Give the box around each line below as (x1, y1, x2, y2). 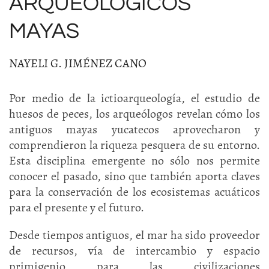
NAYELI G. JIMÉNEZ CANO (9, 55, 147, 71)
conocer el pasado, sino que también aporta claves (9, 168, 260, 184)
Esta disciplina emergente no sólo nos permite (9, 153, 260, 169)
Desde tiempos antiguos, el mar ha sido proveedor (9, 227, 260, 243)
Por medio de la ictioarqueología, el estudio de (9, 90, 260, 106)
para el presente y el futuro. (9, 199, 144, 216)
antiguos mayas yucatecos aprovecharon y (9, 121, 260, 138)
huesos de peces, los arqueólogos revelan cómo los (9, 106, 260, 122)
